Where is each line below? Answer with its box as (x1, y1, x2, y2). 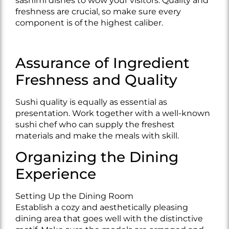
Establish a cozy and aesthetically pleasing (15, 202, 188, 213)
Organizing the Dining (15, 148, 178, 166)
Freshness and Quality (15, 71, 177, 88)
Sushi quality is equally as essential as (15, 97, 167, 107)
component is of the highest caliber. (15, 18, 163, 28)
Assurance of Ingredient (15, 54, 190, 72)
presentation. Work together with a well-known (15, 108, 210, 118)
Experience (15, 165, 96, 183)
